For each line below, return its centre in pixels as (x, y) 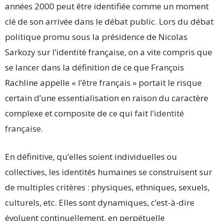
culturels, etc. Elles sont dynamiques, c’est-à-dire (100, 202)
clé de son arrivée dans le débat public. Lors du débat (109, 21)
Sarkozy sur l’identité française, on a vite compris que (109, 52)
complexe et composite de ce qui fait (77, 113)
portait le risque (169, 82)
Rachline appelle (38, 82)
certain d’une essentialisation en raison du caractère (107, 98)
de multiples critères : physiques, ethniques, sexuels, (107, 187)
